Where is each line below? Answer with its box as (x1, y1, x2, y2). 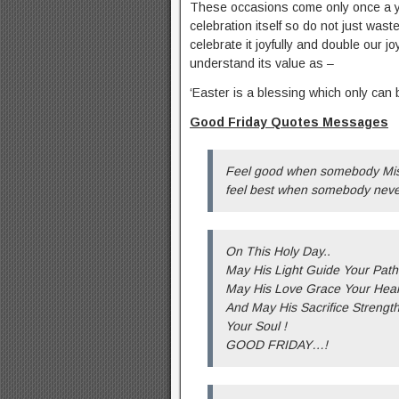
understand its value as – (190, 56, 334, 71)
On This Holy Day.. (225, 244, 330, 259)
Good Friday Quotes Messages (190, 115, 388, 130)
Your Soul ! (225, 319, 287, 334)
